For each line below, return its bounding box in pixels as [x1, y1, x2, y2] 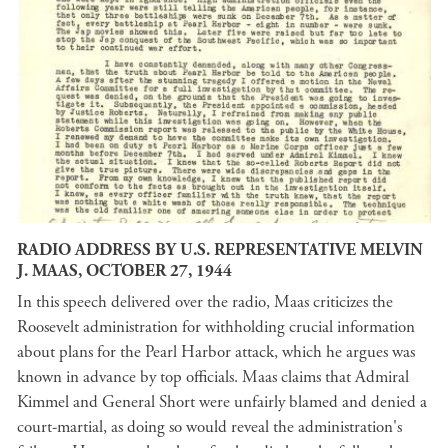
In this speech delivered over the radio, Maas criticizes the [17, 291, 393, 313]
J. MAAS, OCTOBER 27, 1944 [17, 259, 232, 282]
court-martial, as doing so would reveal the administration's [17, 416, 402, 438]
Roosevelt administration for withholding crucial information [17, 316, 415, 338]
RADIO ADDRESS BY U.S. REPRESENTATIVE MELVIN [17, 238, 423, 261]
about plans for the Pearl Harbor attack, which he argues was [17, 341, 415, 363]
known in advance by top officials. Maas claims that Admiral [17, 366, 409, 388]
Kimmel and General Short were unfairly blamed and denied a [17, 391, 427, 413]
